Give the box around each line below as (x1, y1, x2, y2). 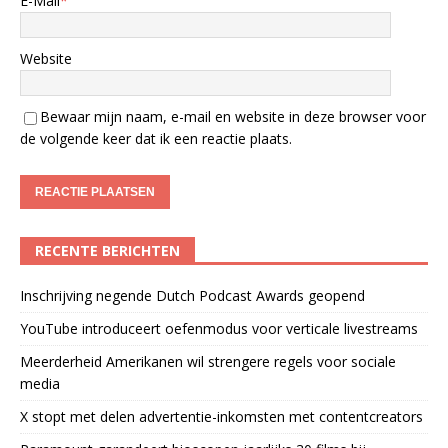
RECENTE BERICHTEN (35, 241, 180, 261)
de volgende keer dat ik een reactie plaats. (20, 129, 292, 149)
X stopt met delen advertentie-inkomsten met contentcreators (20, 407, 423, 427)
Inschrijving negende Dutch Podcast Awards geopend (20, 286, 365, 306)
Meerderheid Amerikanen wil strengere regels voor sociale (20, 352, 396, 372)
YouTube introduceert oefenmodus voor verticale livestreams (20, 319, 418, 339)
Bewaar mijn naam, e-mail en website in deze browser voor (40, 107, 426, 127)
